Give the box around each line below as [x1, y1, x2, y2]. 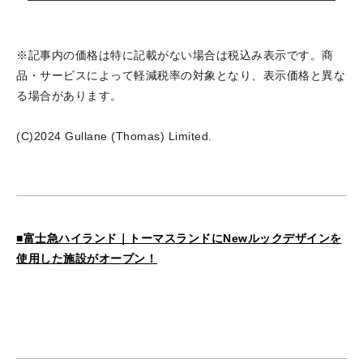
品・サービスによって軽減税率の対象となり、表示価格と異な [16, 68, 345, 82]
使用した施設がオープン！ [16, 251, 157, 265]
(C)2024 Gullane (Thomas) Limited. [16, 129, 212, 143]
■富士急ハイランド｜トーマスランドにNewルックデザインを [16, 231, 342, 245]
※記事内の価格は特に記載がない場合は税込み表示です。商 [16, 48, 334, 62]
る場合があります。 [16, 88, 122, 102]
